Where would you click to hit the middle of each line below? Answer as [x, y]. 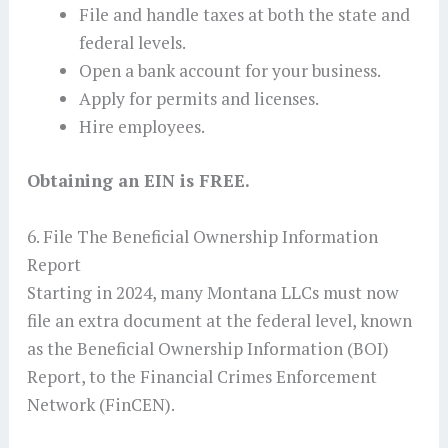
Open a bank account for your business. [229, 71]
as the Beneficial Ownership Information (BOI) [207, 348]
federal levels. [132, 43]
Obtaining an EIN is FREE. [138, 181]
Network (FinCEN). [102, 404]
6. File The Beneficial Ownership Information [202, 236]
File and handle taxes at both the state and [244, 15]
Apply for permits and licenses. [198, 99]
